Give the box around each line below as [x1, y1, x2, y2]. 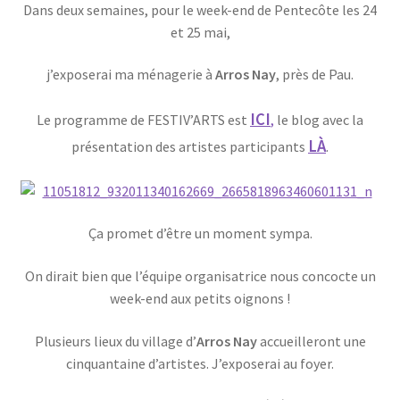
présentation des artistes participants [71, 137, 308, 156]
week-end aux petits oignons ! [110, 289, 290, 308]
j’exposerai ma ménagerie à [46, 65, 215, 84]
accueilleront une [256, 331, 366, 350]
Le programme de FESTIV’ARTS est [37, 111, 250, 129]
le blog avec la [274, 111, 363, 129]
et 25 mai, [170, 22, 230, 41]
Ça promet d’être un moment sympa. [87, 224, 312, 243]
